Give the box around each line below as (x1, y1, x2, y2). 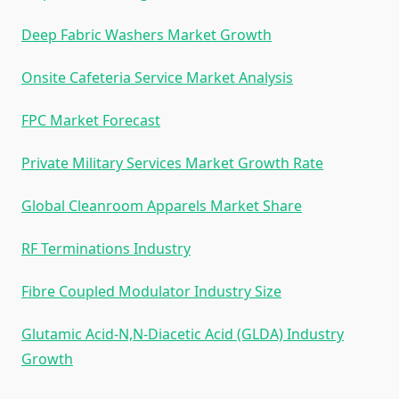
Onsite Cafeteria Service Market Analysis (21, 68, 293, 88)
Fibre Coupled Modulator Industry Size (21, 281, 281, 302)
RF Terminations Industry (21, 239, 191, 259)
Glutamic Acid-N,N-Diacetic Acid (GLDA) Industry (21, 324, 344, 345)
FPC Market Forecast (21, 110, 160, 131)
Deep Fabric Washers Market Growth (21, 25, 272, 45)
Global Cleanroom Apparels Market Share (21, 196, 302, 216)
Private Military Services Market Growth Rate (21, 153, 323, 174)
